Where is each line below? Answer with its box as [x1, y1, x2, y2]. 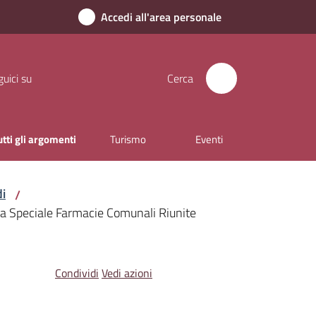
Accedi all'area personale [101, 8, 221, 25]
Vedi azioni [101, 265, 152, 281]
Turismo [110, 131, 146, 147]
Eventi [195, 131, 223, 147]
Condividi [54, 265, 99, 281]
